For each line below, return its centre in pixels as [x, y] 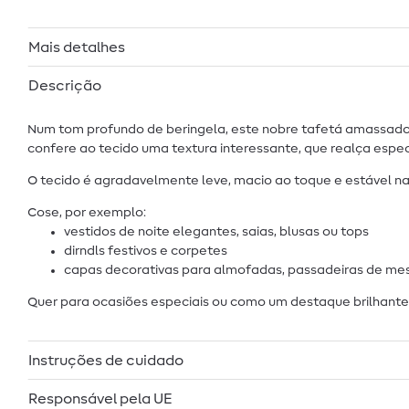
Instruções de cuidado [106, 360]
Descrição [65, 85]
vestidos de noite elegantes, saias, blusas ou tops [216, 231]
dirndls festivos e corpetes [146, 251]
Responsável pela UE [100, 399]
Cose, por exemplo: [87, 212]
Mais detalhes [77, 47]
